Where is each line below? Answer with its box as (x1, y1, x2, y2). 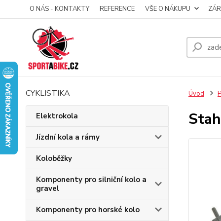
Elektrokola (36, 111, 78, 121)
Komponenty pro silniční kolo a (36, 175, 147, 184)
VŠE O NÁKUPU (145, 4, 190, 13)
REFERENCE (100, 4, 135, 13)
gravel (36, 184, 59, 193)
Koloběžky (36, 153, 72, 163)
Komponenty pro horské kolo (36, 205, 140, 215)
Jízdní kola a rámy (36, 132, 100, 142)
